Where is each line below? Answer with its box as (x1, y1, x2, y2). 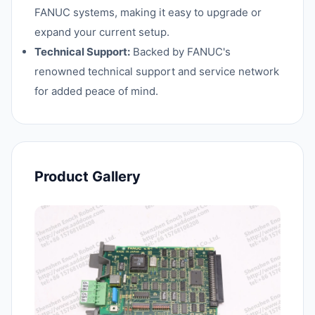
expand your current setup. (34, 25, 169, 39)
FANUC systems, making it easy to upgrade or (34, 6, 262, 19)
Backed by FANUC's (130, 45, 231, 58)
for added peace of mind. (34, 84, 158, 98)
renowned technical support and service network (34, 65, 279, 78)
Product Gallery (34, 168, 141, 185)
